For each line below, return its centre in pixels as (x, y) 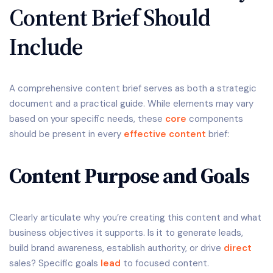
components (215, 119)
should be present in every (66, 134)
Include (46, 47)
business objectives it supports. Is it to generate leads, (126, 232)
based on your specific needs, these (87, 119)
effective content (165, 134)
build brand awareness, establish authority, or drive (116, 248)
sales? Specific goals (55, 263)
